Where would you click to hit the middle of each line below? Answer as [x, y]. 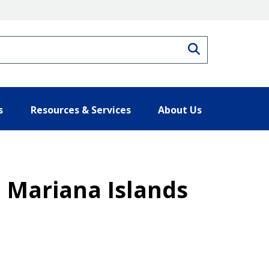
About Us [180, 110]
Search [219, 47]
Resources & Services [80, 110]
